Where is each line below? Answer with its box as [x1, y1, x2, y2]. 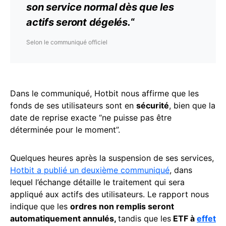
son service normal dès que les [26, 1, 174, 14]
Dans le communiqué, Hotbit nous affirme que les [10, 88, 199, 99]
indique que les [10, 201, 70, 212]
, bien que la [169, 100, 215, 111]
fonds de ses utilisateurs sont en [10, 100, 136, 111]
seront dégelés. [53, 16, 131, 29]
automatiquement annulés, [10, 213, 118, 224]
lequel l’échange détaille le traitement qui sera [10, 177, 185, 188]
